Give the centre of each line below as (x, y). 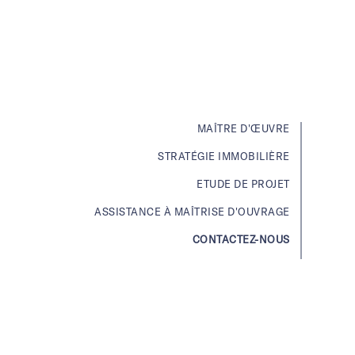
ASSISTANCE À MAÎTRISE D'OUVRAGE (192, 212)
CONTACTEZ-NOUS (241, 240)
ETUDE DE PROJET (243, 184)
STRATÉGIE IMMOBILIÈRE (224, 157)
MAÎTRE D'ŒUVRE (243, 129)
